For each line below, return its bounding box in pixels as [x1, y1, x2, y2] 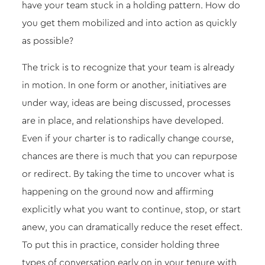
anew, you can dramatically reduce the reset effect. [21, 222, 243, 232]
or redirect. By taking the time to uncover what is [21, 169, 234, 179]
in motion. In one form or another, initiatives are [21, 80, 227, 90]
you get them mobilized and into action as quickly [21, 18, 237, 28]
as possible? [21, 36, 73, 46]
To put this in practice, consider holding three [21, 240, 219, 250]
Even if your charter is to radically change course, [21, 134, 234, 143]
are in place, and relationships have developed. [21, 116, 224, 125]
